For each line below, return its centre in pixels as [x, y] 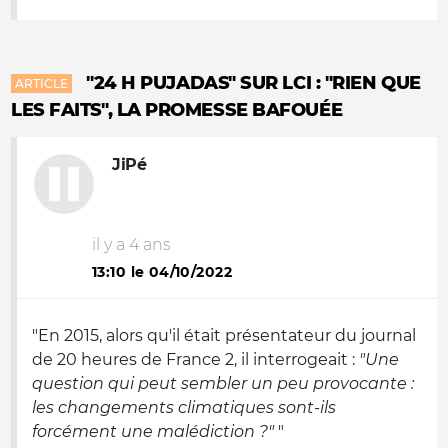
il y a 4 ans [131, 244]
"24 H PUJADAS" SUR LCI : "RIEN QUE [253, 83]
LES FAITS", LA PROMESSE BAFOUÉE [177, 110]
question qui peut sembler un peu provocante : [223, 383]
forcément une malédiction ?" [153, 431]
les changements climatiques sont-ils [184, 407]
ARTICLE [41, 83]
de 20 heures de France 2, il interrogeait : [195, 359]
